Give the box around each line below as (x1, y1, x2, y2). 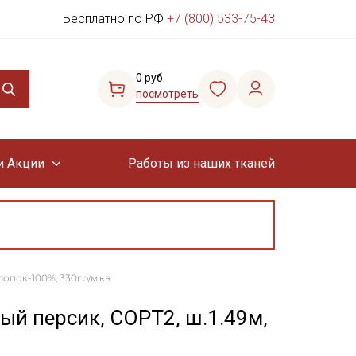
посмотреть (136, 87, 199, 100)
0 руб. (136, 72, 165, 84)
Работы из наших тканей (127, 156, 275, 171)
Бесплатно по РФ (63, 11, 167, 26)
